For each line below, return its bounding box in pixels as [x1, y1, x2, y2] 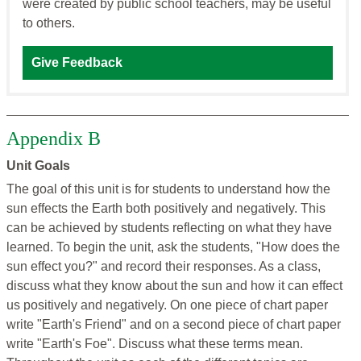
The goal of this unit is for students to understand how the [6, 182, 330, 197]
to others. [23, 16, 75, 31]
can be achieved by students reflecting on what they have [6, 221, 332, 235]
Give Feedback [31, 56, 122, 70]
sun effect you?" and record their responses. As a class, [6, 259, 321, 274]
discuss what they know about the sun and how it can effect [6, 279, 342, 293]
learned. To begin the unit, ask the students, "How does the [6, 240, 340, 255]
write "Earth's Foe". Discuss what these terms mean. [6, 337, 303, 351]
